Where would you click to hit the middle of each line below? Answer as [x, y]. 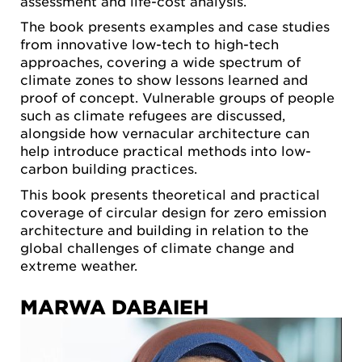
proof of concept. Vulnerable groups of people [177, 97]
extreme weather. [79, 265]
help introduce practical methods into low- [166, 151]
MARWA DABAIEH [114, 307]
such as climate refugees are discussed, [153, 115]
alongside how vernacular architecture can [165, 133]
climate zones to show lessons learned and [164, 80]
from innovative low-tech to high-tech [149, 44]
